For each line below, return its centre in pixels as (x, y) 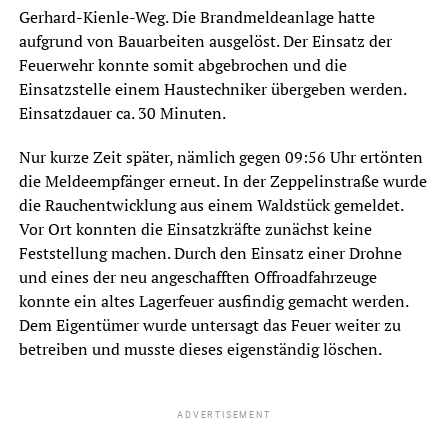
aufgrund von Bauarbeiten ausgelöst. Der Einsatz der (205, 40)
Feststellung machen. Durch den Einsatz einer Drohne (210, 252)
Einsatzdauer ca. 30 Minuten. (122, 112)
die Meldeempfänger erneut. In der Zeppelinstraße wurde (222, 180)
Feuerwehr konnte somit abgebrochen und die (182, 64)
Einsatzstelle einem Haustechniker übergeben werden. (212, 88)
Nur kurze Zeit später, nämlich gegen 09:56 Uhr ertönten (220, 156)
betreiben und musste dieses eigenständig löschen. (200, 348)
